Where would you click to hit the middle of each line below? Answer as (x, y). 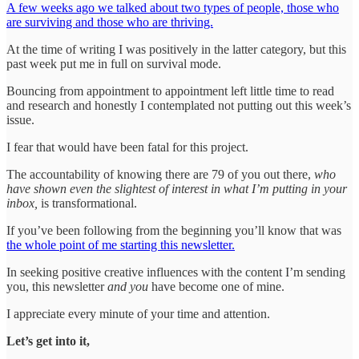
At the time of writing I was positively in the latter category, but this (176, 49)
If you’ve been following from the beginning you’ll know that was (174, 230)
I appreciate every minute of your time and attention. (138, 313)
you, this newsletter (57, 286)
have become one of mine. (216, 286)
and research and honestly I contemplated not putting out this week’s (179, 105)
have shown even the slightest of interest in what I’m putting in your (177, 188)
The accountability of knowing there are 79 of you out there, (160, 174)
